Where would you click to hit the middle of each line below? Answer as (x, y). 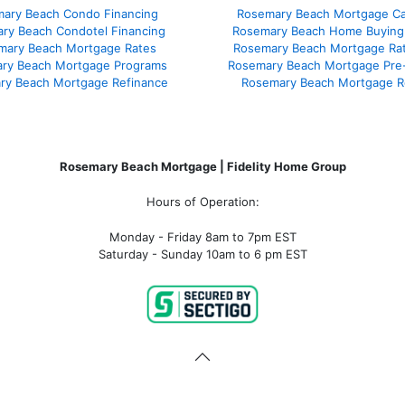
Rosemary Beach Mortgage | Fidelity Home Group (202, 166)
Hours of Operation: (202, 201)
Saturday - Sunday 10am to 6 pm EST (202, 254)
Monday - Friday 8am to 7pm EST (202, 236)
